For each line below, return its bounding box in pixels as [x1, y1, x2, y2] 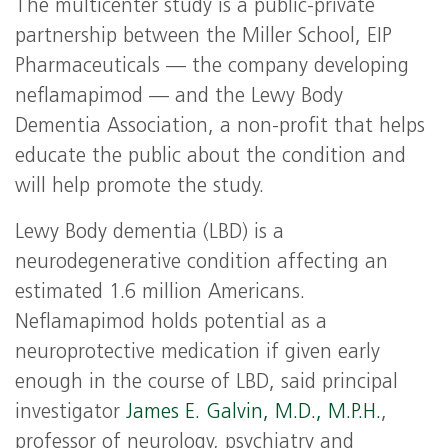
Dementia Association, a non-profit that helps [15, 117, 425, 137]
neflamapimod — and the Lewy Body [15, 87, 343, 107]
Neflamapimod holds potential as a [15, 313, 327, 333]
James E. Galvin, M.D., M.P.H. [126, 403, 381, 423]
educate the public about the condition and [15, 147, 406, 167]
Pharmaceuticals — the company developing [15, 57, 409, 77]
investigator [15, 403, 126, 423]
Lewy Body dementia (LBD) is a [15, 223, 284, 243]
